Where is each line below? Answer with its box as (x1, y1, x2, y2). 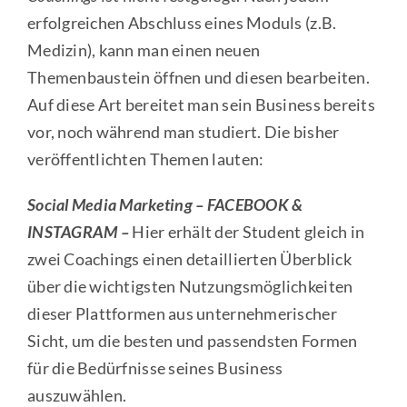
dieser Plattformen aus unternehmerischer (26, 303, 337, 323)
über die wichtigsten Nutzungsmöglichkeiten (26, 275, 353, 296)
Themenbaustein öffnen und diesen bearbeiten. (26, 66, 370, 87)
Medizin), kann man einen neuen (26, 39, 261, 60)
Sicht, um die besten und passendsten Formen (26, 330, 358, 351)
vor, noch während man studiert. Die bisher (26, 121, 340, 142)
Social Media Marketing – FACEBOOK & (26, 194, 303, 214)
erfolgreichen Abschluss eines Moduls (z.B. (26, 12, 337, 33)
